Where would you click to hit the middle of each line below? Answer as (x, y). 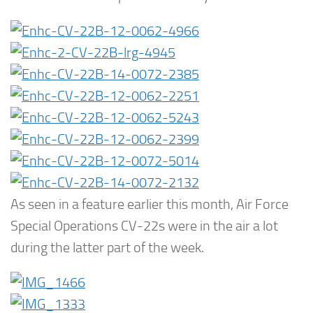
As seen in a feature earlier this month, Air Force (150, 204)
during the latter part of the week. (107, 247)
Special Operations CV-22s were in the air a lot (144, 226)
